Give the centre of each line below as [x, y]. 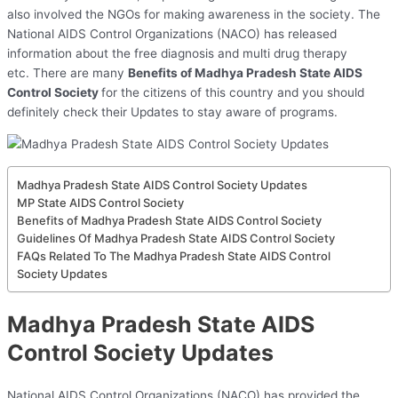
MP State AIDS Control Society [100, 202]
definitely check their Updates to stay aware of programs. [172, 112]
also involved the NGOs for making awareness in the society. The [194, 15]
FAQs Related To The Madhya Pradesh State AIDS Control [174, 255]
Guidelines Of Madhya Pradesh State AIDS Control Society [176, 238]
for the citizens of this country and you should [233, 93]
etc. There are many [68, 73]
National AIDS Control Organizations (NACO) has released [172, 34]
